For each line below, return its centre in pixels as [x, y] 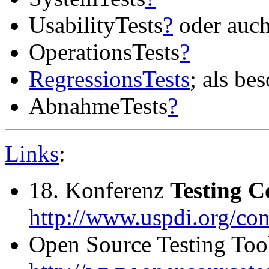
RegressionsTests [109, 79]
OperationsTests [104, 52]
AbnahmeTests [98, 106]
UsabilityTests [96, 25]
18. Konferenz [99, 190]
